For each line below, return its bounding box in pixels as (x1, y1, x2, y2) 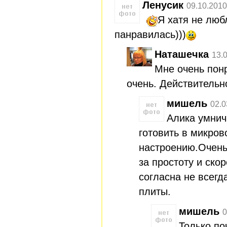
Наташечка (155, 48, 209, 60)
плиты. (139, 185, 171, 197)
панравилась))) (115, 28, 186, 40)
